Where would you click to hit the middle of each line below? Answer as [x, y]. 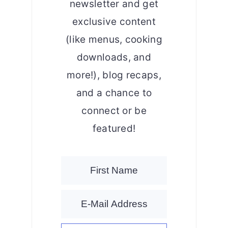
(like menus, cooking [114, 39]
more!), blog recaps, [114, 75]
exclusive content [114, 21]
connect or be [114, 110]
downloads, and [114, 57]
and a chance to [114, 93]
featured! [114, 128]
